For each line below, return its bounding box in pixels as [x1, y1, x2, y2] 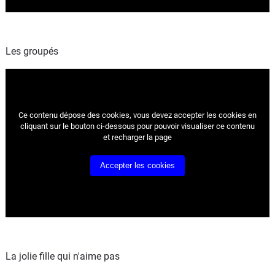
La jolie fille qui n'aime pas [6, 250, 120, 263]
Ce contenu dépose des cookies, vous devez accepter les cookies [18, 110, 248, 120]
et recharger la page [103, 133, 172, 142]
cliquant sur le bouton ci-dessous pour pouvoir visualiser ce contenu [20, 122, 255, 131]
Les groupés [6, 45, 58, 58]
